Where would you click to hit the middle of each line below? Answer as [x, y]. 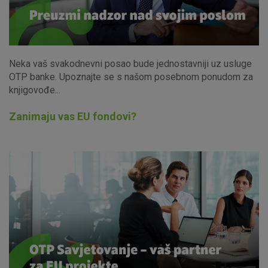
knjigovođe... [35, 90]
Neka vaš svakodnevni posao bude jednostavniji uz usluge [130, 63]
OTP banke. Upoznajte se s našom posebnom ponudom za [131, 77]
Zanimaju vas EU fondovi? [73, 116]
